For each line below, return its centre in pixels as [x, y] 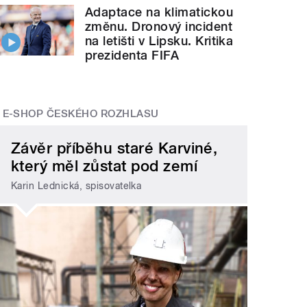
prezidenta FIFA [132, 55]
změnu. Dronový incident [159, 26]
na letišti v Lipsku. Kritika [159, 40]
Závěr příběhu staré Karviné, [114, 148]
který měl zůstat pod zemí [105, 166]
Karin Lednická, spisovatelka [76, 185]
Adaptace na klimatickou [159, 12]
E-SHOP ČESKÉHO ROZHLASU [81, 113]
